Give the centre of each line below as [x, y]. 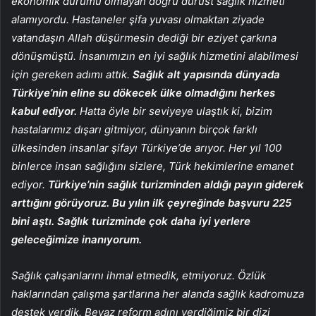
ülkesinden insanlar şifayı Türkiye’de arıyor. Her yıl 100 [146, 148]
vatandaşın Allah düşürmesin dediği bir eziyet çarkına [144, 38]
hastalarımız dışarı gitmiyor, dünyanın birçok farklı [134, 130]
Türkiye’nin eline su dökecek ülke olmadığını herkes [143, 93]
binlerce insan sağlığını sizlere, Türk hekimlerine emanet [152, 166]
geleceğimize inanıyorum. [77, 240]
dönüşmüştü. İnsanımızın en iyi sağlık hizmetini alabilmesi [155, 56]
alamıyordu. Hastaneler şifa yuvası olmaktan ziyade [138, 20]
